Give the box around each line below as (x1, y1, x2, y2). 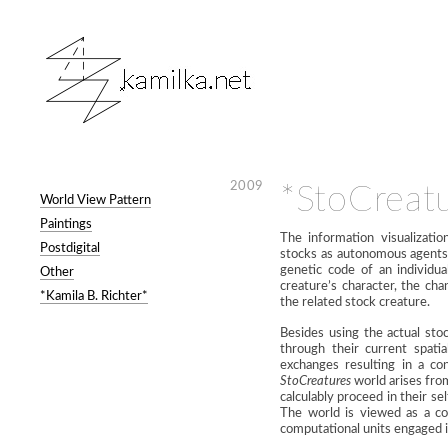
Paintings (40, 217, 92, 231)
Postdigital (40, 241, 100, 255)
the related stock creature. (280, 295, 430, 309)
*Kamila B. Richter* (40, 289, 148, 303)
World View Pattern (40, 193, 151, 207)
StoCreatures (280, 375, 351, 389)
